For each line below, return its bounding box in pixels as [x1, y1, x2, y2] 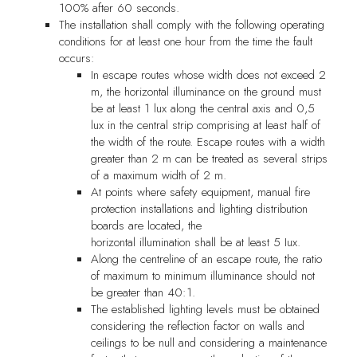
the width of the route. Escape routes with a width [90, 132, 325, 151]
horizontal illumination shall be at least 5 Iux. [90, 233, 300, 251]
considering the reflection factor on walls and [90, 316, 304, 335]
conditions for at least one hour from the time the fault [58, 32, 312, 50]
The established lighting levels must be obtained [90, 300, 320, 318]
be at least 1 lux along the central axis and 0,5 [90, 99, 315, 117]
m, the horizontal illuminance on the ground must [90, 82, 321, 100]
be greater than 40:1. [90, 283, 195, 301]
